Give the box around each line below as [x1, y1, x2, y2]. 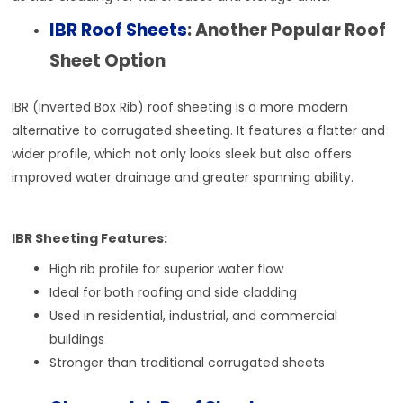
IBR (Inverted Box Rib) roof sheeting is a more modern [12, 98, 349, 117]
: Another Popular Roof [187, 18, 387, 43]
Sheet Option [49, 49, 166, 74]
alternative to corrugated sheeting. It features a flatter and [12, 121, 386, 140]
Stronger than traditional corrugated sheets [49, 354, 326, 372]
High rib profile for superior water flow [49, 260, 284, 279]
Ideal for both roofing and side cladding [49, 283, 298, 302]
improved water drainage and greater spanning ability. [12, 168, 354, 187]
